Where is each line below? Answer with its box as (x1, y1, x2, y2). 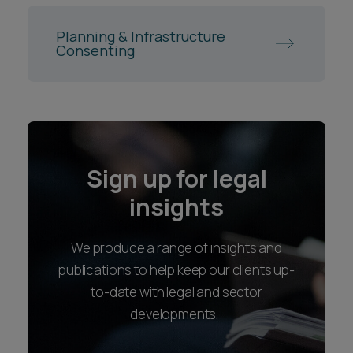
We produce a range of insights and (71, 238, 282, 257)
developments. (130, 304, 223, 323)
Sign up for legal (86, 162, 267, 195)
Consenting (56, 41, 135, 61)
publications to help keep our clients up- (58, 260, 295, 279)
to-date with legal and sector (91, 282, 262, 301)
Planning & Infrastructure (56, 27, 225, 46)
